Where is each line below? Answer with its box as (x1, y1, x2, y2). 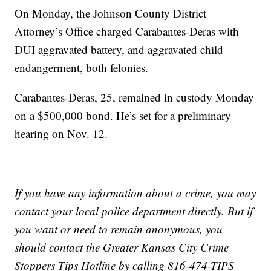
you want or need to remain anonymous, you (15, 221, 223, 237)
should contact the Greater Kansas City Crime (15, 240, 229, 255)
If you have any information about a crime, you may (15, 185, 256, 201)
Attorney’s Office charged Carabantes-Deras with (15, 24, 240, 39)
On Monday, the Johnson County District (15, 5, 207, 21)
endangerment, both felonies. (15, 60, 149, 76)
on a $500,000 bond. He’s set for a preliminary (15, 108, 232, 123)
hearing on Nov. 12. (15, 126, 108, 142)
